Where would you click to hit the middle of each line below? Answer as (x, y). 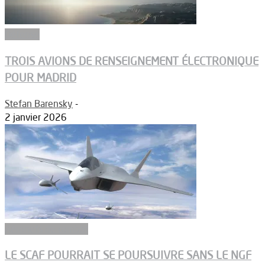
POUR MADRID (41, 77)
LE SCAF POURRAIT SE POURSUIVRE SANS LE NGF (128, 255)
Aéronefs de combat (46, 229)
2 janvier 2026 (36, 117)
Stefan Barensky (39, 103)
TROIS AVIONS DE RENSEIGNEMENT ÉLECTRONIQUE (132, 61)
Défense (22, 35)
